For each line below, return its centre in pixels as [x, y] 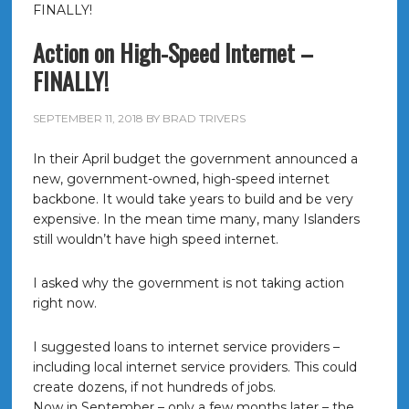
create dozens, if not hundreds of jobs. [154, 387]
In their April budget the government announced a [195, 159]
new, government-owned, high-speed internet [181, 179]
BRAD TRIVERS [204, 118]
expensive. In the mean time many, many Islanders [196, 219]
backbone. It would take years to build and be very [193, 199]
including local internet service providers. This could [194, 367]
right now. [64, 303]
